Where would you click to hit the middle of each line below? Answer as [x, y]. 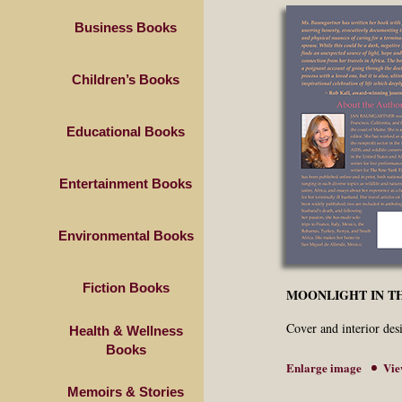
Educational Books [126, 131]
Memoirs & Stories [126, 392]
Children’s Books [126, 79]
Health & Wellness [126, 331]
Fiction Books [126, 288]
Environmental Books [126, 236]
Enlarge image [323, 367]
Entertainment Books [126, 184]
